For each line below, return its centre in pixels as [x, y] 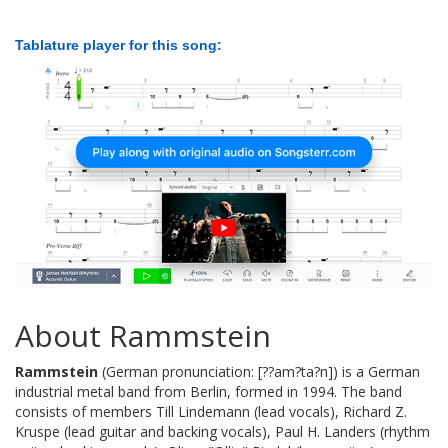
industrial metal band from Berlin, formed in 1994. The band [208, 391]
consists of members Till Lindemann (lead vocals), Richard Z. [211, 411]
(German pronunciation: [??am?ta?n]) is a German [259, 371]
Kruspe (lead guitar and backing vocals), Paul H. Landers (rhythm [222, 431]
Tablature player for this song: [118, 45]
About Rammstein [143, 335]
